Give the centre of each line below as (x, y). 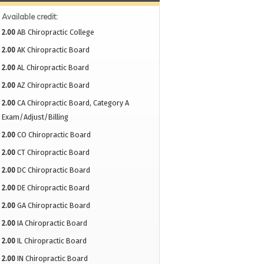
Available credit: (30, 17)
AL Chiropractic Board (53, 68)
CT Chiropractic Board (53, 153)
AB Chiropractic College (55, 32)
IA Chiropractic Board (52, 223)
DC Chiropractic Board (53, 170)
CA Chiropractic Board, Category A (73, 103)
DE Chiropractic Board (53, 188)
